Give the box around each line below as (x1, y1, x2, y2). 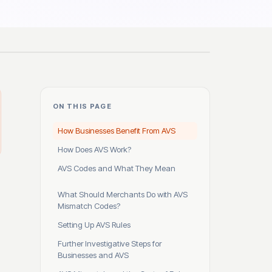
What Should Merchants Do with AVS (58, 189, 188, 199)
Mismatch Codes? (58, 201, 120, 211)
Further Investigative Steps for (58, 239, 161, 248)
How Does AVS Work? (58, 144, 131, 154)
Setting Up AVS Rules (58, 220, 131, 229)
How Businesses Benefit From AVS (58, 126, 175, 135)
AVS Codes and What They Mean (58, 163, 175, 173)
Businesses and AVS (58, 250, 129, 260)
